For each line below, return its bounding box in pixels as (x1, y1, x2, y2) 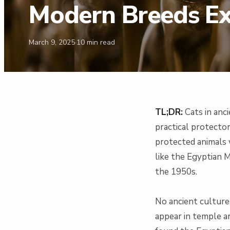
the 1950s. (155, 166, 197, 178)
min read (85, 37, 115, 47)
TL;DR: (155, 106, 183, 118)
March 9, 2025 (29, 37, 75, 47)
